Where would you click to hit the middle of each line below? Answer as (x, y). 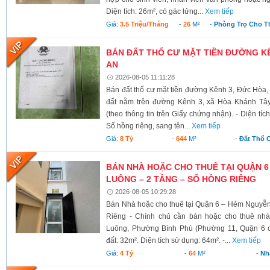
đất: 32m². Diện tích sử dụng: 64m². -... (169, 240)
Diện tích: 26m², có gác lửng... (156, 11)
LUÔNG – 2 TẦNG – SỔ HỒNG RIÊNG (181, 179)
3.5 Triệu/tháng (145, 24)
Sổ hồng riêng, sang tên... (149, 126)
